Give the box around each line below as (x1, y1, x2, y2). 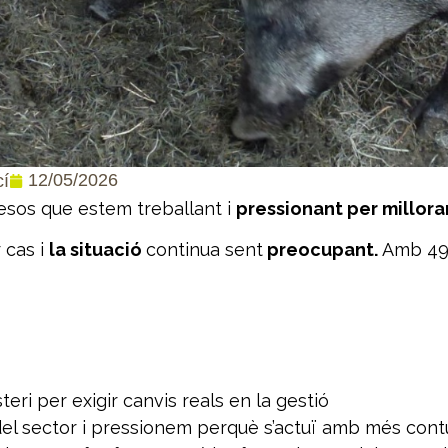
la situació (49, 239, 146, 261)
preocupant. (263, 239, 382, 261)
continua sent (146, 239, 263, 261)
